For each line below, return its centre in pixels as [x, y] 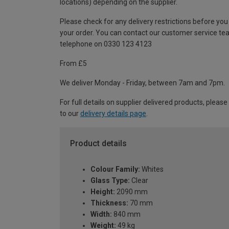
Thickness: [109, 203]
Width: [101, 214]
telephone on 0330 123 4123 [106, 44]
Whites [152, 169]
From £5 [73, 64]
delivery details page [113, 114]
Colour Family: [115, 169]
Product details [98, 144]
